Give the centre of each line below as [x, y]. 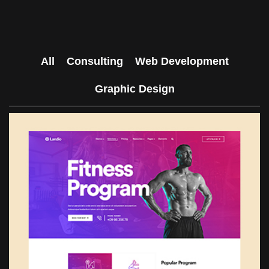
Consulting [95, 61]
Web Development [182, 61]
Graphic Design [134, 89]
